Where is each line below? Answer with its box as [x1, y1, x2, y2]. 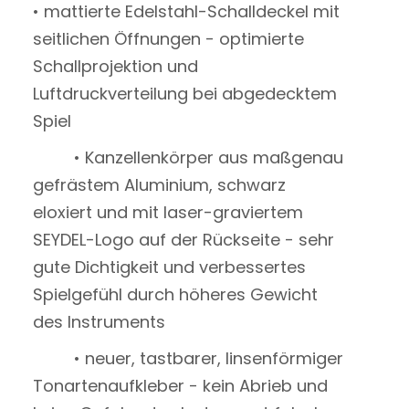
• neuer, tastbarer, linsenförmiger [32, 347, 343, 370]
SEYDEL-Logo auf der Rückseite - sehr [32, 228, 334, 251]
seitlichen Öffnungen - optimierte [32, 27, 304, 50]
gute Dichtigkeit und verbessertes [32, 256, 306, 278]
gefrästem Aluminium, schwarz [32, 173, 286, 196]
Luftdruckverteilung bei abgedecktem [32, 82, 337, 105]
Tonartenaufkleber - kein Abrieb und [32, 374, 328, 397]
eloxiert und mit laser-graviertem [32, 201, 303, 224]
